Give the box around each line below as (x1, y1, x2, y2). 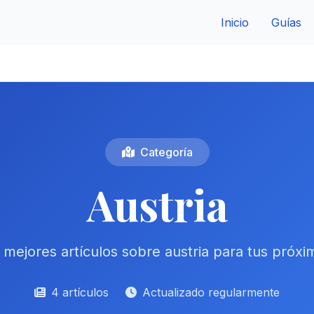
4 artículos (51, 285, 109, 299)
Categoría (139, 145, 193, 159)
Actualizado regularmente (142, 285, 280, 299)
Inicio (221, 15, 249, 29)
